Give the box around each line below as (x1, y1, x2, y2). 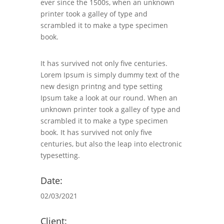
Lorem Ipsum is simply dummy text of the (40, 70, 179, 80)
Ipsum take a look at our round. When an (40, 93, 177, 103)
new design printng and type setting (40, 81, 162, 91)
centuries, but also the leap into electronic (40, 139, 182, 149)
